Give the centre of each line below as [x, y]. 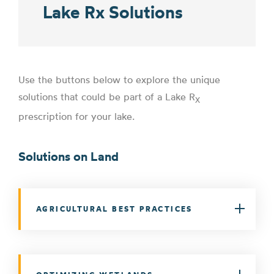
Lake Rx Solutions [113, 12]
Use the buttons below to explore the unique [119, 80]
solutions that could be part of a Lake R [107, 97]
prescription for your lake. [76, 116]
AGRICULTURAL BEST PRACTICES [114, 209]
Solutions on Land [68, 156]
